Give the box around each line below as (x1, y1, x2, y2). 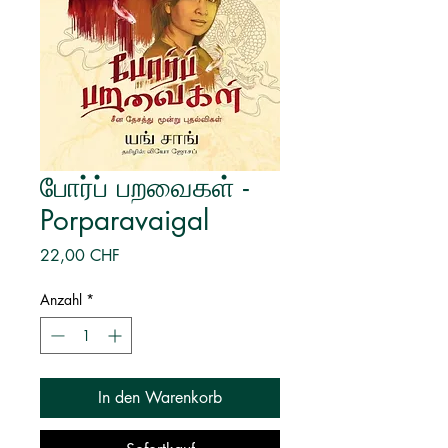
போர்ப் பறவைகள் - (40, 169, 249, 205)
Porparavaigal (40, 202, 209, 238)
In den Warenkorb (98, 387, 222, 408)
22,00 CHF (40, 245, 120, 266)
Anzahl (40, 290, 82, 309)
